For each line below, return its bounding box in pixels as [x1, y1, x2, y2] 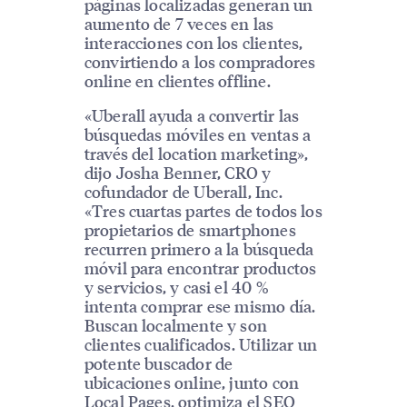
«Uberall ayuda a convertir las [84, 104, 300, 125]
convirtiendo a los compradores [84, 50, 316, 72]
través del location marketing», [84, 142, 309, 164]
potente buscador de [84, 352, 233, 373]
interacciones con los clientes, [84, 31, 303, 53]
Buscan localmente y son [84, 313, 267, 335]
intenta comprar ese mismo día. [84, 294, 316, 316]
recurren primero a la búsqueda [84, 237, 314, 259]
